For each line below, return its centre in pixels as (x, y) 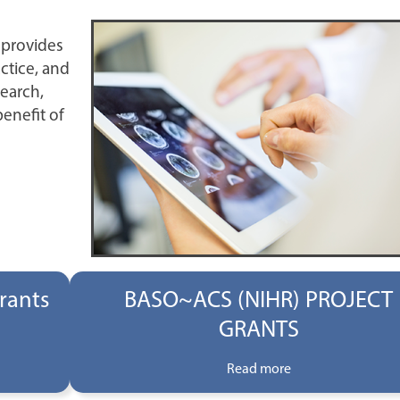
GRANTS (258, 329)
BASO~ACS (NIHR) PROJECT (259, 299)
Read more (258, 368)
